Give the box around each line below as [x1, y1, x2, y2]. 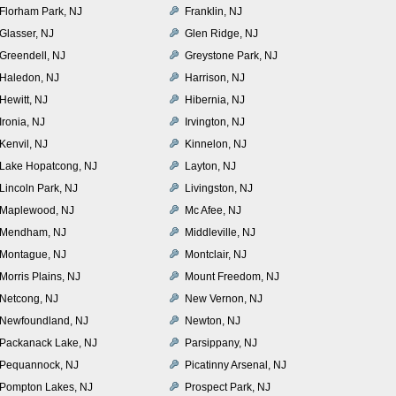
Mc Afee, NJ [185, 203, 241, 217]
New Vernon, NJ [185, 292, 263, 305]
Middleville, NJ [185, 225, 255, 239]
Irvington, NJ [185, 115, 245, 128]
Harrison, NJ [185, 71, 245, 84]
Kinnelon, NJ [185, 137, 247, 150]
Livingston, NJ [185, 181, 253, 194]
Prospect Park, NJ [185, 380, 270, 393]
